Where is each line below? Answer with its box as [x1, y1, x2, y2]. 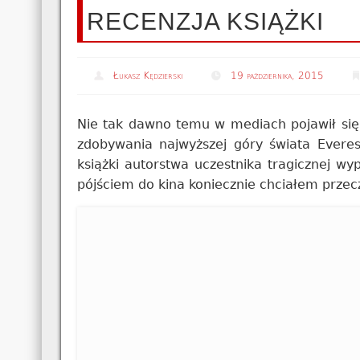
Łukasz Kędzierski [113, 70, 183, 82]
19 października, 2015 [231, 70, 325, 82]
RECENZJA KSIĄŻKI [86, 7, 324, 35]
